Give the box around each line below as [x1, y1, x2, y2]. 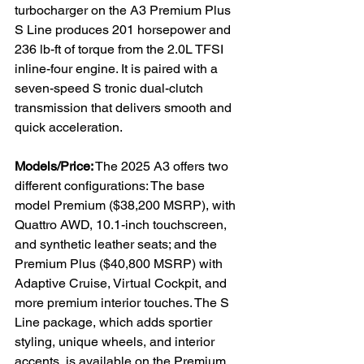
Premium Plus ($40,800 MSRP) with [15, 256, 226, 271]
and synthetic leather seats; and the [15, 236, 220, 252]
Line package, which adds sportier [15, 314, 215, 330]
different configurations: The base [15, 178, 208, 193]
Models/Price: [15, 158, 93, 174]
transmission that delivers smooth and [15, 100, 235, 115]
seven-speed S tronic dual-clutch [15, 80, 206, 96]
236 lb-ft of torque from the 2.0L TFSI [15, 41, 227, 57]
